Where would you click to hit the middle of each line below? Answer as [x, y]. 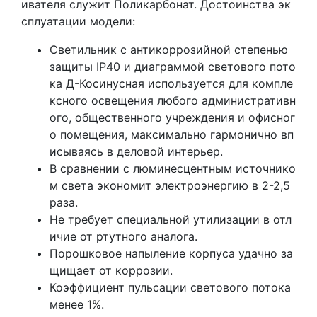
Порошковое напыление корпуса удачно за [171, 253]
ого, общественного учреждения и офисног [172, 117]
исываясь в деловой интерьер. [136, 151]
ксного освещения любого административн [173, 100]
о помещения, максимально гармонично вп [172, 134]
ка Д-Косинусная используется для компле [171, 83]
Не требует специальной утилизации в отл [171, 219]
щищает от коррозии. [111, 270]
